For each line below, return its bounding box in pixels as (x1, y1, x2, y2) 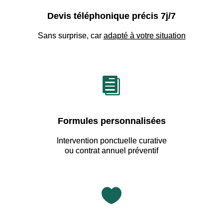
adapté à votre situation (103, 31, 186, 40)
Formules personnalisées (57, 115, 166, 126)
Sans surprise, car (37, 31, 104, 40)
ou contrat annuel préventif (65, 146, 158, 155)
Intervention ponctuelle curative (56, 136, 167, 145)
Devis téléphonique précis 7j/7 (47, 10, 176, 21)
